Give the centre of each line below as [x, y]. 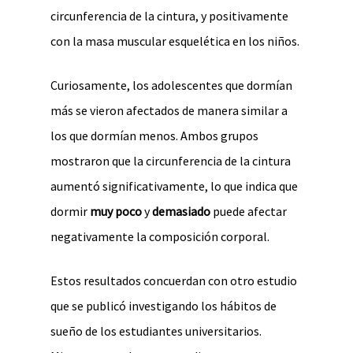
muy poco [115, 211]
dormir [69, 211]
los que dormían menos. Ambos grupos [154, 136]
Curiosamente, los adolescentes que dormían [171, 85]
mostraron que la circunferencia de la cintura [171, 161]
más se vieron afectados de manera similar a [169, 110]
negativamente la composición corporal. [160, 236]
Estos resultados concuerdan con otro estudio [174, 281]
